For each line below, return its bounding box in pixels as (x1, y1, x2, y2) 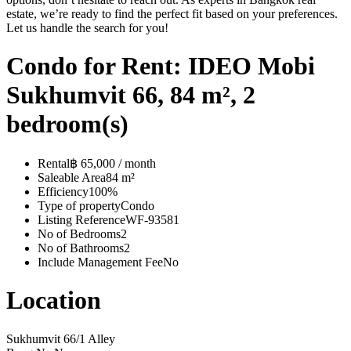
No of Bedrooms (38, 226, 121, 241)
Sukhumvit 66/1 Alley (6, 331, 115, 346)
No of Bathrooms (38, 241, 124, 255)
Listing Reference (38, 212, 125, 226)
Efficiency (38, 184, 89, 198)
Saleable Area (38, 170, 106, 184)
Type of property (38, 198, 121, 212)
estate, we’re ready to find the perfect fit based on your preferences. (6, 6, 338, 20)
